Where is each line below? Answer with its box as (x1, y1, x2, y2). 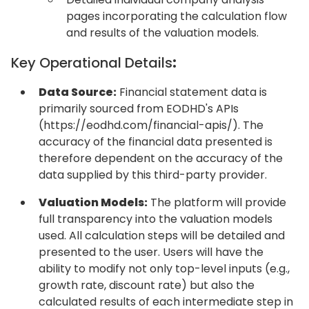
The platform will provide (148, 195, 286, 210)
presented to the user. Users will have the (39, 244, 263, 260)
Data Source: (39, 84, 117, 100)
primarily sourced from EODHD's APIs (39, 101, 239, 117)
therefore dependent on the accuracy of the (39, 150, 283, 166)
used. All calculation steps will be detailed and (39, 228, 285, 243)
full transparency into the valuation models (39, 211, 272, 227)
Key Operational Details (11, 53, 172, 72)
